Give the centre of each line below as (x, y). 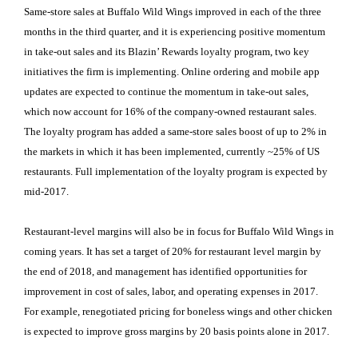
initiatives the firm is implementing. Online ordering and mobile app (172, 71)
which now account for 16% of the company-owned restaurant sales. (170, 111)
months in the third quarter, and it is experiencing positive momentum (175, 31)
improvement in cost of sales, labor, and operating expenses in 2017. (171, 292)
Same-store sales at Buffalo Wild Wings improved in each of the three (173, 11)
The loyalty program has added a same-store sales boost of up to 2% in (175, 131)
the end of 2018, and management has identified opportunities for (165, 272)
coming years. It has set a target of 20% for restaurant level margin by (173, 252)
